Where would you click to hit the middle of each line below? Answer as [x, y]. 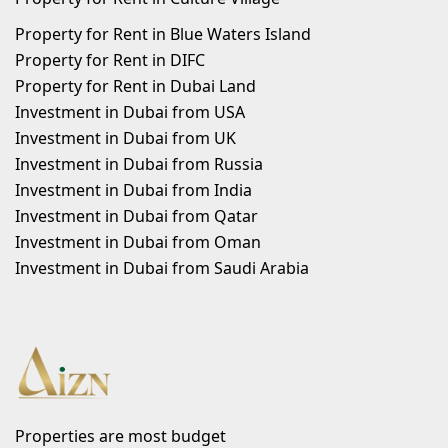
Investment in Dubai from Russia [139, 164]
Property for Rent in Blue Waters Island [163, 34]
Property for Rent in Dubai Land [135, 86]
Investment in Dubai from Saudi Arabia [162, 268]
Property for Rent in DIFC [110, 60]
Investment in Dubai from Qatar [136, 216]
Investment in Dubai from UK [125, 138]
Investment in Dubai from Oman [138, 242]
